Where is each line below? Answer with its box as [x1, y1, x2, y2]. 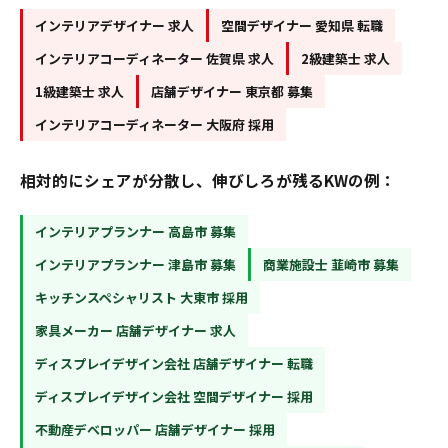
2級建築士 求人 [301, 49, 390, 68]
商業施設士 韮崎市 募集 [263, 255, 399, 274]
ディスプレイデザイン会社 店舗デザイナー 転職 [35, 354, 313, 373]
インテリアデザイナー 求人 [35, 16, 194, 35]
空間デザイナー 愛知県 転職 [221, 16, 383, 35]
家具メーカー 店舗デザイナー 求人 [35, 321, 236, 340]
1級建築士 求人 [35, 82, 124, 101]
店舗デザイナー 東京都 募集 [151, 82, 313, 101]
